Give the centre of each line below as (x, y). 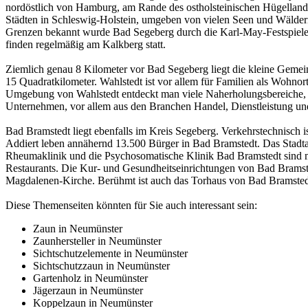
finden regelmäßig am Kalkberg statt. (86, 45)
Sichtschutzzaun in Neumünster (101, 266)
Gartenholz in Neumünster (90, 278)
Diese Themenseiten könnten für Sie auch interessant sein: (131, 206)
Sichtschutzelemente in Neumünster (110, 254)
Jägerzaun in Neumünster (88, 291)
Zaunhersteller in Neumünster (97, 241)
